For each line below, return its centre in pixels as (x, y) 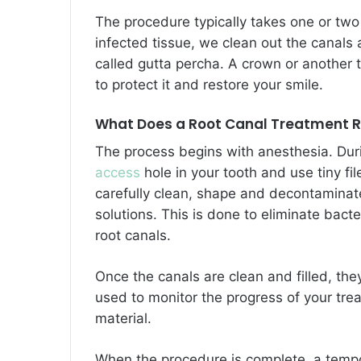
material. (123, 318)
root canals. (133, 235)
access (118, 172)
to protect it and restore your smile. (209, 85)
